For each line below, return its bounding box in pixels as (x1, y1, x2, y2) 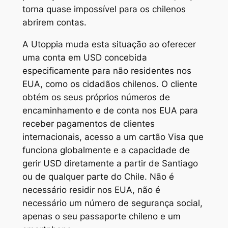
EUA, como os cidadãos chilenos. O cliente (22, 78, 197, 89)
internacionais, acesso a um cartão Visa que (22, 131, 204, 142)
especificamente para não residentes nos (22, 65, 191, 76)
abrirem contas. (22, 17, 87, 27)
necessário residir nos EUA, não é (22, 184, 160, 195)
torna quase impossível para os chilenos (22, 4, 186, 14)
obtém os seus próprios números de (22, 92, 170, 102)
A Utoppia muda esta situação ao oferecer (22, 39, 196, 49)
